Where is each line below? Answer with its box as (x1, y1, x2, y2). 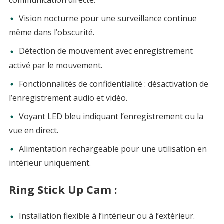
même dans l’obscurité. (8, 27, 94, 38)
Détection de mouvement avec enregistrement (18, 45, 193, 57)
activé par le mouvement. (8, 59, 102, 71)
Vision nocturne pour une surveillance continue (18, 13, 197, 24)
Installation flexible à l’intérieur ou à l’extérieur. (18, 210, 195, 222)
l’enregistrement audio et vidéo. (8, 92, 127, 103)
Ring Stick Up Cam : (8, 182, 117, 197)
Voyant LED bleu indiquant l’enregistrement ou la (18, 110, 203, 122)
